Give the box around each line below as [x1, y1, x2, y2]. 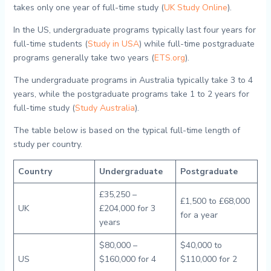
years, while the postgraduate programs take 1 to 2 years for [13, 88, 249, 100]
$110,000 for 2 [180, 253, 237, 265]
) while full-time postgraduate [139, 38, 255, 50]
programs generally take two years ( [13, 52, 154, 64]
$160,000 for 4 [99, 253, 156, 265]
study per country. [13, 139, 82, 150]
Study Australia [74, 102, 135, 114]
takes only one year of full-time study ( [13, 2, 164, 13]
